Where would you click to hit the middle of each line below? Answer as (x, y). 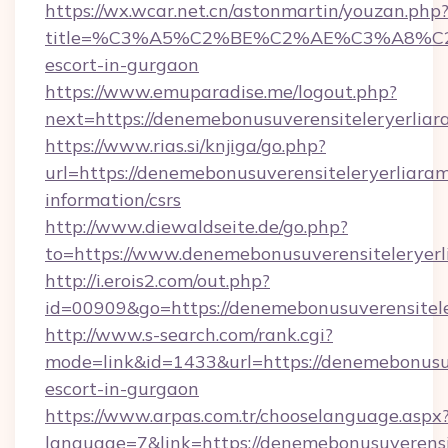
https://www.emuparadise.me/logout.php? (221, 91)
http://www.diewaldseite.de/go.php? (196, 226)
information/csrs (113, 199)
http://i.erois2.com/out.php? (157, 280)
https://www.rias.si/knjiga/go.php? (185, 145)
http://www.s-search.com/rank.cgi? (189, 334)
